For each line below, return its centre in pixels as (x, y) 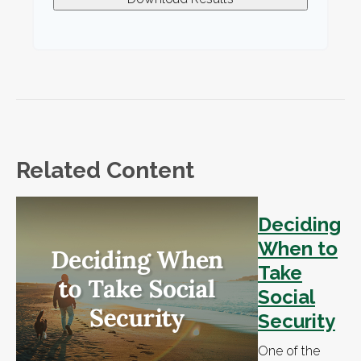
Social (286, 297)
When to (298, 249)
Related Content (105, 171)
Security (297, 322)
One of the (289, 351)
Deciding (299, 225)
